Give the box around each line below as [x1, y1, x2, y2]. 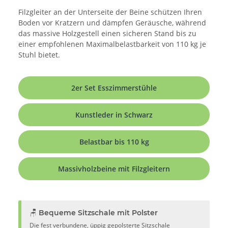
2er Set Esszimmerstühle [71, 82, 157, 93]
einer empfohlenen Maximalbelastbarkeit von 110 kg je [18, 39, 206, 49]
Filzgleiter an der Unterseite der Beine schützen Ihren [18, 7, 202, 17]
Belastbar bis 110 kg [79, 136, 149, 147]
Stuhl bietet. [18, 49, 60, 60]
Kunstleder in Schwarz [75, 109, 153, 120]
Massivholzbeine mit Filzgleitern [58, 163, 170, 174]
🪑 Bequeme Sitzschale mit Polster [30, 208, 158, 217]
